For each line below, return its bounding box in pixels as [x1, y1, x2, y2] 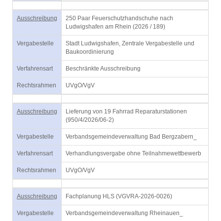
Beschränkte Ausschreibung [66, 65, 141, 72]
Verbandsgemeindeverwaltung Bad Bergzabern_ [66, 133, 197, 140]
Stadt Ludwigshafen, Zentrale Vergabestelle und [66, 40, 194, 47]
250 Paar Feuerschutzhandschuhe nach [66, 15, 173, 22]
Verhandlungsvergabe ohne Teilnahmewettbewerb [66, 150, 201, 157]
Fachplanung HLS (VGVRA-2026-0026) [66, 193, 172, 200]
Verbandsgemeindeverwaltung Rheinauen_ [66, 210, 183, 217]
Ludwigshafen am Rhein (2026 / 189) [66, 23, 165, 30]
